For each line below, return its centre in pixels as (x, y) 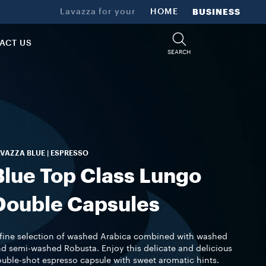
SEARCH (179, 52)
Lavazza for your (98, 12)
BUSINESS (216, 12)
